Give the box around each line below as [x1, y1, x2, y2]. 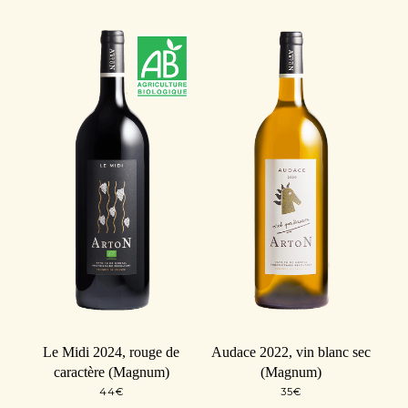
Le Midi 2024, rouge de [43, 343, 180, 360]
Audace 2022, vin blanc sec [211, 343, 372, 360]
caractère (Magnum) [53, 363, 169, 380]
